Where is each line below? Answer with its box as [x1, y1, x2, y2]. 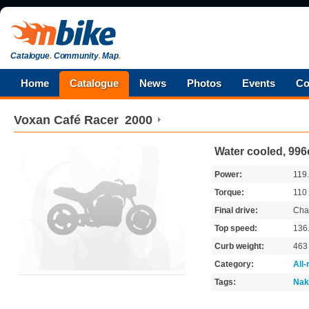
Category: [215, 259, 254, 269]
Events [242, 77, 275, 89]
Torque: [215, 188, 244, 197]
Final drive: [215, 206, 258, 215]
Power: [215, 170, 242, 179]
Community [51, 51, 99, 61]
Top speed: [215, 223, 257, 233]
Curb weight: [215, 241, 264, 251]
